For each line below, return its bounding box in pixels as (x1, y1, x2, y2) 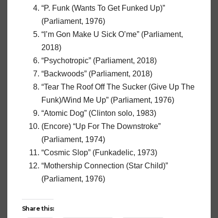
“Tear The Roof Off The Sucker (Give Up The (41, 83, 195, 91)
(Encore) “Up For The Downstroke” (41, 122, 161, 131)
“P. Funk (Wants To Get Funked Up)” (41, 4, 165, 13)
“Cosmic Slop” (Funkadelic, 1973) (41, 148, 157, 157)
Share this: (22, 204, 54, 212)
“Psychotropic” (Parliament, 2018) (41, 56, 157, 65)
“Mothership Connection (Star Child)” (41, 162, 168, 170)
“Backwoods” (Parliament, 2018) (41, 70, 152, 78)
